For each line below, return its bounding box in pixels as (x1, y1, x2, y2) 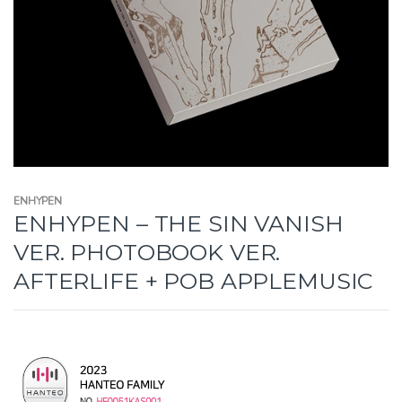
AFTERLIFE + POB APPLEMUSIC (13, 267, 373, 294)
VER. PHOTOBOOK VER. (13, 238, 281, 266)
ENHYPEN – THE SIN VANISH (13, 209, 344, 237)
